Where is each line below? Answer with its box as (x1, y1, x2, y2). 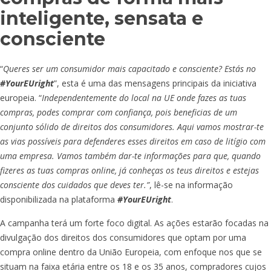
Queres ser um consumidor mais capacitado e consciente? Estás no (3, 63, 256, 75)
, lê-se (149, 179, 173, 191)
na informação (175, 179, 233, 191)
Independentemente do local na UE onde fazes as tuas (42, 92, 246, 104)
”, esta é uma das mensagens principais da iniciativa (54, 77, 256, 90)
